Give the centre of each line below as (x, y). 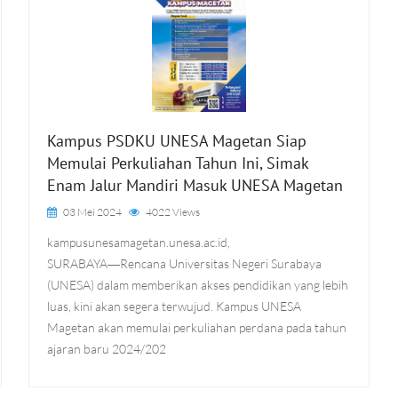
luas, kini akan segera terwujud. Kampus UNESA (175, 306)
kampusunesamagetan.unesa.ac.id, (139, 242)
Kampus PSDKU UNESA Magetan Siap (177, 141)
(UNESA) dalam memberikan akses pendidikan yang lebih (198, 285)
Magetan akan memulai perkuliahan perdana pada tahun (197, 327)
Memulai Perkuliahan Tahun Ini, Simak (178, 163)
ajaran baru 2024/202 (107, 349)
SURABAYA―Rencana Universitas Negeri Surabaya (185, 263)
